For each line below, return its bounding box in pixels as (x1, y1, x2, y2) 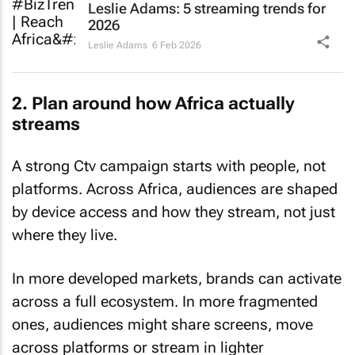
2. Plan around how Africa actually (12, 93, 295, 113)
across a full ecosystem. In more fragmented (12, 292, 318, 311)
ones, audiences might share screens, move (12, 315, 313, 334)
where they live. (12, 226, 117, 244)
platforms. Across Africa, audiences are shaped (12, 180, 338, 198)
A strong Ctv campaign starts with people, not (12, 157, 326, 175)
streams (12, 113, 80, 134)
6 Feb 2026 (152, 40, 201, 51)
